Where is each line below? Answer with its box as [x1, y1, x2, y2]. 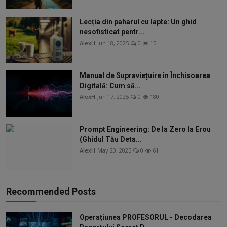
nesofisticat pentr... [80, 27, 144, 36]
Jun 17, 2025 [97, 92, 129, 100]
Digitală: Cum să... [80, 81, 141, 90]
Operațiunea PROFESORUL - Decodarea [80, 213, 212, 221]
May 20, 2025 [97, 146, 131, 154]
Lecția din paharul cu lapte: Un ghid [80, 17, 197, 26]
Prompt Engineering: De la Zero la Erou [80, 125, 211, 133]
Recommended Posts [6, 185, 96, 197]
